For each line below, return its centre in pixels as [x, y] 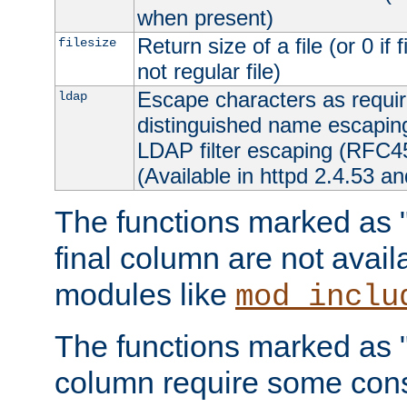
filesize [87, 42]
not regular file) [208, 71]
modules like [145, 294]
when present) [205, 17]
